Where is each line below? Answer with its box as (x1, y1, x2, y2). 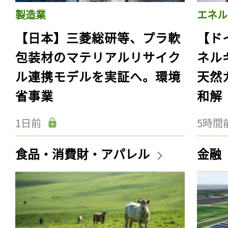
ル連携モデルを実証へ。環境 (15, 67, 181, 85)
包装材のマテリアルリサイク (15, 47, 181, 66)
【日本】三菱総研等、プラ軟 (15, 28, 181, 46)
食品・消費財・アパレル (15, 144, 152, 162)
